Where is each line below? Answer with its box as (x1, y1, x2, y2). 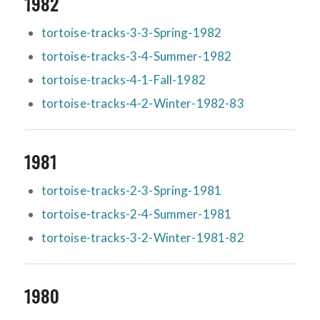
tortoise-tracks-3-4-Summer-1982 (41, 49, 232, 64)
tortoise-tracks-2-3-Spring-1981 (41, 183, 222, 199)
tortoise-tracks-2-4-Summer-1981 (41, 206, 232, 222)
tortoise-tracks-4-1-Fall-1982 (41, 72, 206, 88)
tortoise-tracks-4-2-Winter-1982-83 (41, 96, 244, 111)
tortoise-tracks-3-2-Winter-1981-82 (41, 230, 244, 246)
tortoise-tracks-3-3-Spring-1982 (41, 25, 222, 41)
